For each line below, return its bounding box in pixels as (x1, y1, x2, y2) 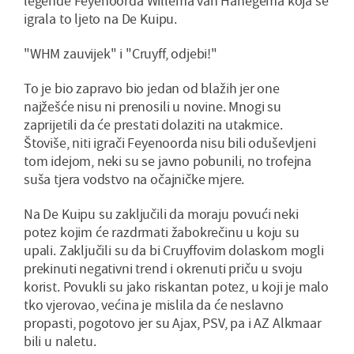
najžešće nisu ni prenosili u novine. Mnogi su (24, 97, 281, 116)
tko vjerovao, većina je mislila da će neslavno (24, 296, 284, 314)
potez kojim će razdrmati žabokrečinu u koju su (24, 223, 299, 242)
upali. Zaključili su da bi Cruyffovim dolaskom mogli (24, 241, 324, 260)
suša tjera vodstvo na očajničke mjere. (24, 170, 245, 189)
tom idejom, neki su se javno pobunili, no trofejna (24, 152, 312, 171)
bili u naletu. (24, 332, 96, 351)
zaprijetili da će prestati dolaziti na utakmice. (24, 115, 283, 134)
